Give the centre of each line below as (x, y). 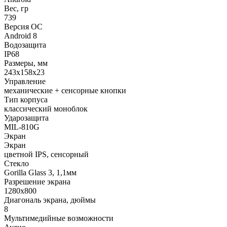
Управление (25, 81)
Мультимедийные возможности (59, 218)
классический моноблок (46, 108)
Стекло (16, 163)
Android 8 (21, 35)
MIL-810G (22, 127)
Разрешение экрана (37, 181)
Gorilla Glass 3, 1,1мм (40, 172)
